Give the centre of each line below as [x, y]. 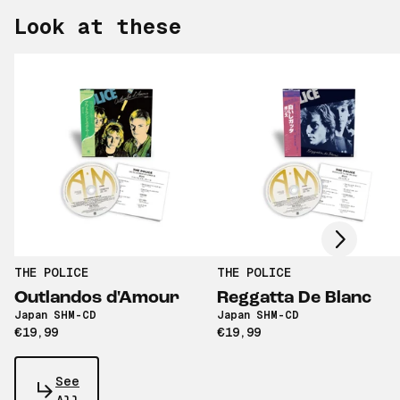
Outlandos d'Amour [97, 299]
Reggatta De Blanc [294, 299]
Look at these [98, 27]
